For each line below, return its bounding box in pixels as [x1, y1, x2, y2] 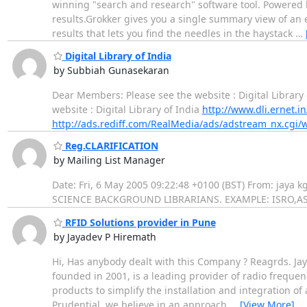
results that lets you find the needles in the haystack [51, 27, 295, 40]
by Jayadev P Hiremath [53, 230, 156, 243]
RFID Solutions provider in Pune [62, 215, 216, 229]
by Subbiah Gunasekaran [53, 63, 169, 77]
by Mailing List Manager [53, 153, 165, 167]
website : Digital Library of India [51, 102, 202, 116]
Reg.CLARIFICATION [62, 139, 158, 153]
